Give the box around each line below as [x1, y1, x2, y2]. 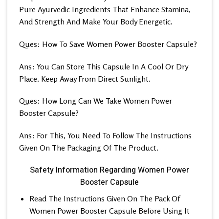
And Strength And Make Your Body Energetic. [19, 16, 173, 26]
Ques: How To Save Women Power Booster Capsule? [19, 39, 197, 49]
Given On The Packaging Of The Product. [19, 143, 158, 153]
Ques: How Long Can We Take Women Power [19, 96, 172, 106]
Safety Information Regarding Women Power [30, 164, 189, 176]
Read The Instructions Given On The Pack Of [29, 193, 180, 203]
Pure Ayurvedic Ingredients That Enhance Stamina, [19, 4, 191, 14]
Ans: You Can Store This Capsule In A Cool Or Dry [19, 61, 188, 71]
